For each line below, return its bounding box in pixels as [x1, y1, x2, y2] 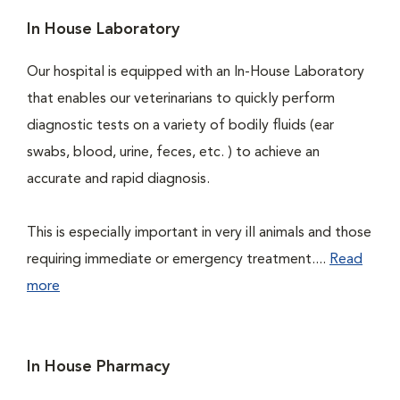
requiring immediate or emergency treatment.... [27, 253, 329, 267]
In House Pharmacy [27, 359, 170, 375]
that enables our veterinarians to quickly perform [27, 92, 335, 106]
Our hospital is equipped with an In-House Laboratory [27, 65, 364, 79]
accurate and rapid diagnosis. [27, 172, 210, 187]
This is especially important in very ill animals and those [27, 226, 371, 240]
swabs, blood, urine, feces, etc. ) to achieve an [27, 146, 320, 160]
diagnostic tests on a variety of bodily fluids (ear [27, 119, 334, 133]
